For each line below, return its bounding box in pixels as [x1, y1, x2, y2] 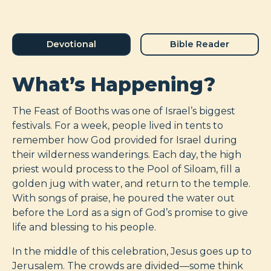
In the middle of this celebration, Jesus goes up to [12, 245, 252, 257]
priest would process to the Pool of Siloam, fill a [12, 163, 240, 175]
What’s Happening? [12, 72, 215, 96]
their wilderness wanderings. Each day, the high [12, 148, 241, 160]
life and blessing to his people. [12, 221, 156, 233]
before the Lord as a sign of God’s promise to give [12, 206, 248, 218]
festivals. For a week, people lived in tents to [12, 119, 223, 131]
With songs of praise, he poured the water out [12, 192, 235, 204]
